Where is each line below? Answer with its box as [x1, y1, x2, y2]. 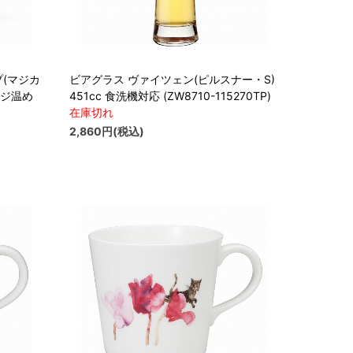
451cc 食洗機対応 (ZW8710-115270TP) [69, 89, 271, 103]
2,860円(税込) [69, 124, 144, 139]
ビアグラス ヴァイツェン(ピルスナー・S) [69, 72, 275, 87]
